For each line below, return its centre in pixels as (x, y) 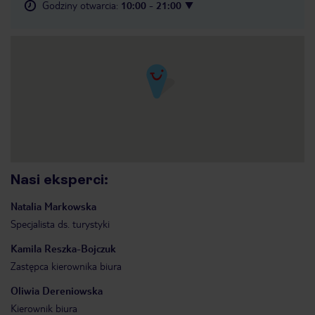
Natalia (26, 206)
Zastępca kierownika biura (66, 266)
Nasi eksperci (57, 180)
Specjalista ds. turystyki (60, 224)
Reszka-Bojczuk (80, 248)
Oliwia (25, 290)
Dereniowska (72, 290)
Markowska (70, 206)
